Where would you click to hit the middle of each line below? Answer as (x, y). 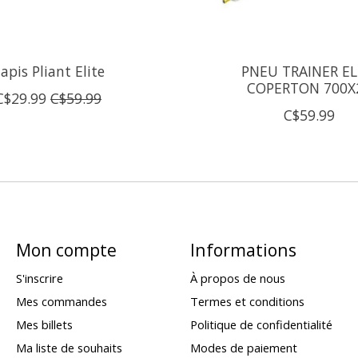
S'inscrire (39, 278)
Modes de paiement (243, 348)
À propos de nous (237, 278)
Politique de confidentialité (261, 325)
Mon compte (66, 249)
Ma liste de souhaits (69, 348)
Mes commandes (61, 302)
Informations (243, 249)
